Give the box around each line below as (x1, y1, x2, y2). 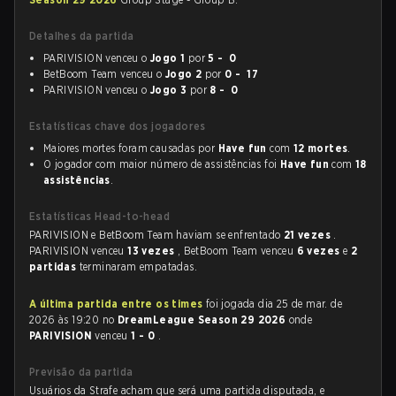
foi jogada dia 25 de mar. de (202, 297, 343, 310)
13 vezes (127, 244, 178, 257)
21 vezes (283, 228, 334, 241)
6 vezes (296, 244, 343, 257)
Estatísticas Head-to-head (29, 209, 170, 223)
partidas (29, 260, 80, 273)
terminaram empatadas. (79, 260, 198, 273)
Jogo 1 (150, 51, 186, 65)
